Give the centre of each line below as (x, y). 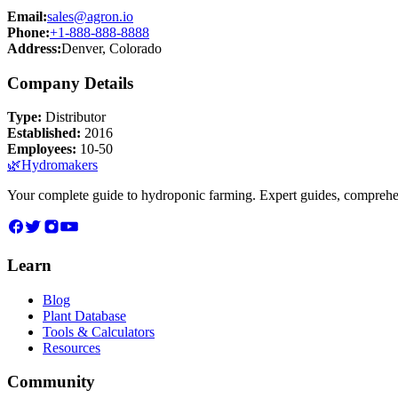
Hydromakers (60, 165)
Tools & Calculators (99, 331)
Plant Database (84, 315)
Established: (44, 133)
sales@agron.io (90, 16)
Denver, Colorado (111, 48)
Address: (34, 48)
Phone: (28, 32)
